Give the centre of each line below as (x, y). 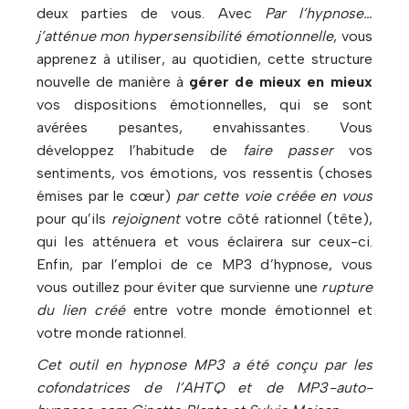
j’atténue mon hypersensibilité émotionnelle (185, 37)
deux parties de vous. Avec (144, 14)
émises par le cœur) (106, 196)
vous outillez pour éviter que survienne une (178, 288)
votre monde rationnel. (111, 333)
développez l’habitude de (140, 151)
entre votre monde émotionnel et (248, 310)
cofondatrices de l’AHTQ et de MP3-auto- (204, 388)
